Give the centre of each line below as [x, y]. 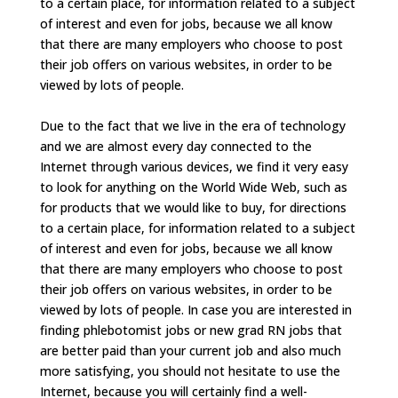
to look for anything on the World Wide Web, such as [193, 187]
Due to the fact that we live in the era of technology [192, 126]
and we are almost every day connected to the [175, 146]
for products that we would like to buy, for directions [193, 207]
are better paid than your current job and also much [190, 350]
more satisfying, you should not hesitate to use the [190, 371]
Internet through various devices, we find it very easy [194, 167]
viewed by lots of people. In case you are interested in [195, 310]
